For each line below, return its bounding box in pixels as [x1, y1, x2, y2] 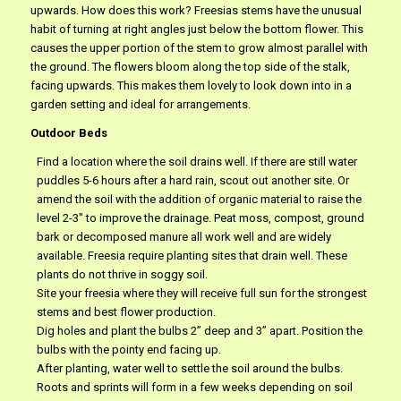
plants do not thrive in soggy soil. [36, 267, 208, 281]
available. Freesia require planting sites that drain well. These [36, 248, 347, 262]
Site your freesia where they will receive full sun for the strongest [36, 286, 367, 300]
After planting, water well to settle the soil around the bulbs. [36, 361, 343, 375]
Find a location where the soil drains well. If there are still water [36, 154, 357, 168]
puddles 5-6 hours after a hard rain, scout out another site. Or [36, 173, 349, 187]
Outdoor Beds [30, 125, 107, 140]
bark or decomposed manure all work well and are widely [36, 229, 331, 243]
